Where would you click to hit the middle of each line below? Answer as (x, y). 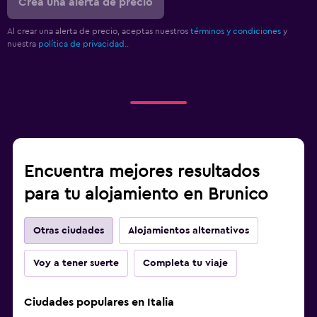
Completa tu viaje (185, 263)
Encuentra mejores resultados (142, 172)
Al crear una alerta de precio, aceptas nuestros (99, 31)
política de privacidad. (82, 44)
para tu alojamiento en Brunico (146, 194)
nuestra (23, 44)
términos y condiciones (236, 31)
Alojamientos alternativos (189, 230)
